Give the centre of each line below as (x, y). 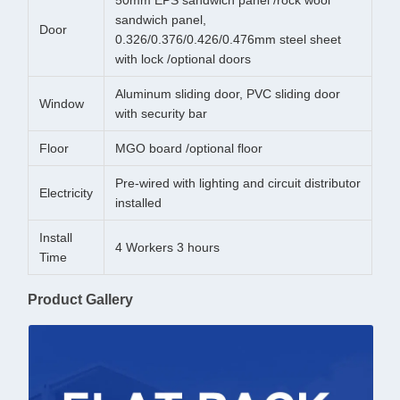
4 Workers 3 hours (167, 247)
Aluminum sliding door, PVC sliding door (228, 94)
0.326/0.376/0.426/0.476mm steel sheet (228, 39)
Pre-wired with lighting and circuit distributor (238, 183)
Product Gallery (80, 300)
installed (138, 203)
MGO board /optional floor (189, 148)
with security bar (161, 113)
